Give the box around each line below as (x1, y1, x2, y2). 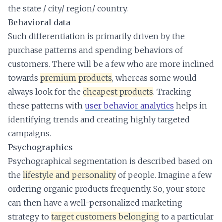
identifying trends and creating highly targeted (8, 114, 190, 124)
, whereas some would (112, 72, 197, 83)
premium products (40, 72, 112, 83)
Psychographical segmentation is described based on (8, 156, 213, 166)
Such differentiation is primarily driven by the (8, 31, 185, 41)
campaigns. (8, 128, 51, 138)
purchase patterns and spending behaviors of (8, 45, 183, 55)
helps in (174, 100, 207, 111)
